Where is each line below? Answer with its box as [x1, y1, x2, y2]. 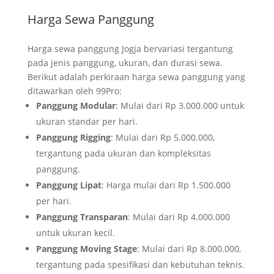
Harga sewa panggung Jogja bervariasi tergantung [27, 42, 233, 54]
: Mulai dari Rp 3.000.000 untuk [115, 99, 244, 111]
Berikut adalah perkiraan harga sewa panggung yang [27, 70, 245, 83]
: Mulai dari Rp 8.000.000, [136, 242, 241, 254]
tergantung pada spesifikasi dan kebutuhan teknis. [35, 258, 245, 270]
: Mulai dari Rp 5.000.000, [110, 131, 215, 143]
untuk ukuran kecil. [35, 226, 115, 239]
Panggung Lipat [35, 179, 102, 191]
